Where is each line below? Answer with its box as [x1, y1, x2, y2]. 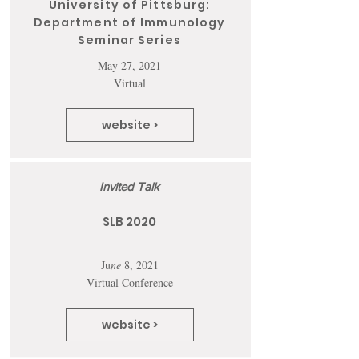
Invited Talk [99, 179, 159, 193]
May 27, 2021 [98, 58, 161, 73]
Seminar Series [78, 32, 181, 48]
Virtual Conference [86, 275, 173, 290]
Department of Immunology [33, 14, 226, 30]
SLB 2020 [103, 213, 156, 230]
